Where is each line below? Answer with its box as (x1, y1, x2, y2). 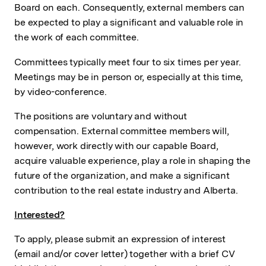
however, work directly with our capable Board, (14, 140, 218, 151)
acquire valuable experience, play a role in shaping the (14, 154, 251, 166)
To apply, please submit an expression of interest (14, 233, 226, 245)
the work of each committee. (14, 31, 139, 43)
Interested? (14, 208, 65, 220)
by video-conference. (14, 85, 107, 97)
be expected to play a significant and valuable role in (14, 17, 244, 28)
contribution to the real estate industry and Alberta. (14, 184, 238, 196)
